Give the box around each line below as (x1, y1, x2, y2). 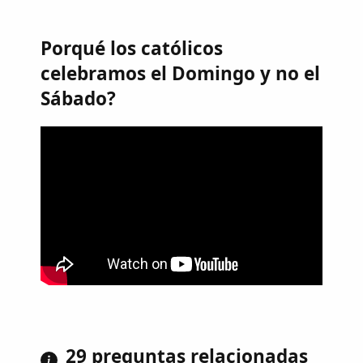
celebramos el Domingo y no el (41, 61, 320, 87)
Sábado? (41, 86, 116, 112)
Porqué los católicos (41, 36, 223, 62)
